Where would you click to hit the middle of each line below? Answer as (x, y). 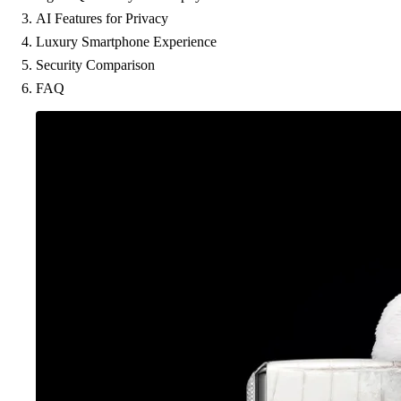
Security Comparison (95, 65)
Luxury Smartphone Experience (126, 42)
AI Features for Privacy (102, 18)
